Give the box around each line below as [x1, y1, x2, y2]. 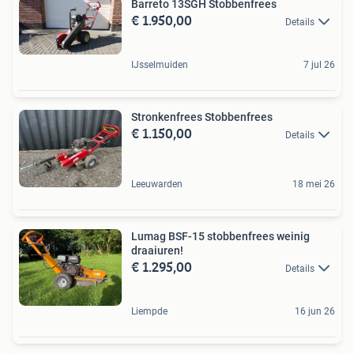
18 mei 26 [292, 178, 335, 190]
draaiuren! [131, 243, 183, 257]
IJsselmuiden [131, 59, 188, 71]
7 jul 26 [303, 59, 335, 71]
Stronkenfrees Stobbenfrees [131, 111, 273, 124]
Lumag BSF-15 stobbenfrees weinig [131, 229, 310, 243]
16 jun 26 [295, 306, 335, 318]
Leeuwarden [131, 178, 183, 190]
